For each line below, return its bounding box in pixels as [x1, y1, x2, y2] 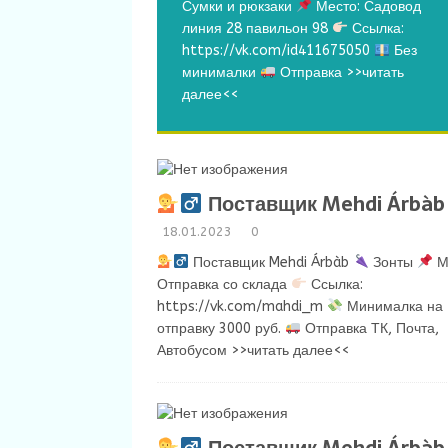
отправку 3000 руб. [157, 320, 285, 337]
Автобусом [157, 342, 231, 359]
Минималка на [342, 298, 443, 315]
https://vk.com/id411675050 [182, 42, 374, 59]
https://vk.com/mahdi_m [157, 298, 327, 315]
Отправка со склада [157, 276, 291, 293]
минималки [182, 64, 260, 81]
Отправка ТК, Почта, [300, 320, 439, 337]
